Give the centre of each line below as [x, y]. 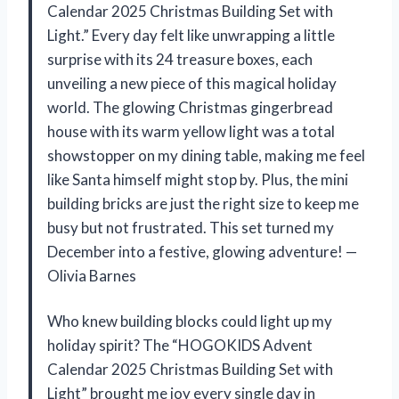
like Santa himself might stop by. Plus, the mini [198, 179]
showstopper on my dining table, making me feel [206, 155]
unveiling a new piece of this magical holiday [192, 83]
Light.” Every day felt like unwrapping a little [191, 35]
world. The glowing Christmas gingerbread [190, 107]
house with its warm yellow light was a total [191, 131]
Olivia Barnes [92, 275]
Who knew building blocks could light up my [190, 321]
